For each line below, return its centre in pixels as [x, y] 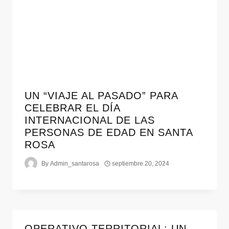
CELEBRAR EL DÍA [72, 108]
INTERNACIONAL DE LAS [90, 120]
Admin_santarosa [75, 163]
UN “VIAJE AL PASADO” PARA [101, 96]
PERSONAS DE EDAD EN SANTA [109, 133]
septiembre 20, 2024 [141, 163]
